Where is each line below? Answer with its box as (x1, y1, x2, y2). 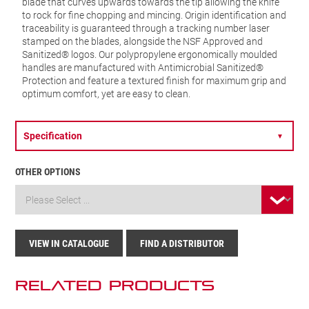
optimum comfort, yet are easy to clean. (22, 87, 191, 101)
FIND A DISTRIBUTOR (140, 237, 225, 250)
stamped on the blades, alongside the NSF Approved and (22, 34, 263, 48)
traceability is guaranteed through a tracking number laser (22, 21, 270, 35)
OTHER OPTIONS (15, 165, 81, 179)
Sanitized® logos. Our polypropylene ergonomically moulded (22, 48, 278, 61)
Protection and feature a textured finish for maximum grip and (22, 74, 287, 88)
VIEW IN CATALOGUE (29, 237, 110, 250)
